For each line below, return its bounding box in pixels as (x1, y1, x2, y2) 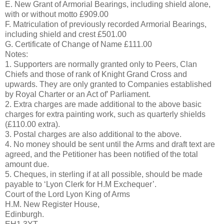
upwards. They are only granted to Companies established (5, 79, 211, 88)
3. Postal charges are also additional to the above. (5, 129, 181, 138)
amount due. (5, 159, 49, 168)
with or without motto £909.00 (5, 9, 108, 18)
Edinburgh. (5, 209, 44, 218)
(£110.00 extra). (5, 119, 60, 128)
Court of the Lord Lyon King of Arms (5, 189, 130, 198)
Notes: (5, 49, 28, 58)
